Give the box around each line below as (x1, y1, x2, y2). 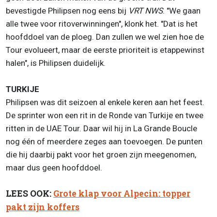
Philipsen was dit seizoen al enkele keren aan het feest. (6, 97, 204, 107)
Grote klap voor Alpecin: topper (53, 187, 190, 199)
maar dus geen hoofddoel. (6, 162, 102, 172)
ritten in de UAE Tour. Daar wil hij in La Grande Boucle (6, 123, 197, 133)
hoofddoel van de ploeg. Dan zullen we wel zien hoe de (6, 31, 204, 42)
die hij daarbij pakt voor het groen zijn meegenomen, (6, 149, 196, 159)
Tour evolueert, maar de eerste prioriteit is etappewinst (6, 45, 204, 55)
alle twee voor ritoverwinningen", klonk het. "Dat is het (6, 18, 198, 29)
